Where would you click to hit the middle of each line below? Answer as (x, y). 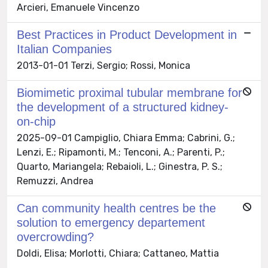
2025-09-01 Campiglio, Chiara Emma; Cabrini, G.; (126, 138)
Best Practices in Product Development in (127, 34)
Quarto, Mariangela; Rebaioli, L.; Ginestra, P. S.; (120, 166)
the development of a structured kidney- (123, 107)
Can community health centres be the (116, 208)
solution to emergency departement (111, 222)
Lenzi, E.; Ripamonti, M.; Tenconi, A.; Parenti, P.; (121, 152)
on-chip (36, 121)
